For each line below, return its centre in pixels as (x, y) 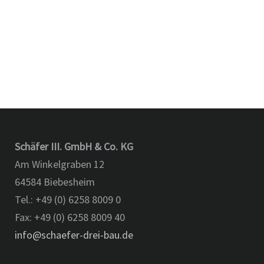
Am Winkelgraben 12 (60, 164)
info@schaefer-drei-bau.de (74, 235)
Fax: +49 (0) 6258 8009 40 (70, 217)
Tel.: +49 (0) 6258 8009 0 (68, 199)
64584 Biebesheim (55, 182)
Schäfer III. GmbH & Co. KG (74, 146)
